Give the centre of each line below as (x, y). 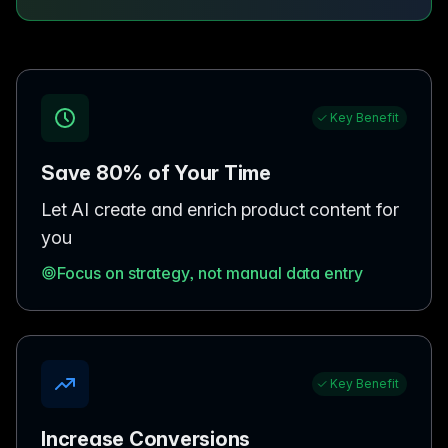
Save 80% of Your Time (156, 172)
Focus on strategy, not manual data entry (210, 272)
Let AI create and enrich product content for (220, 209)
